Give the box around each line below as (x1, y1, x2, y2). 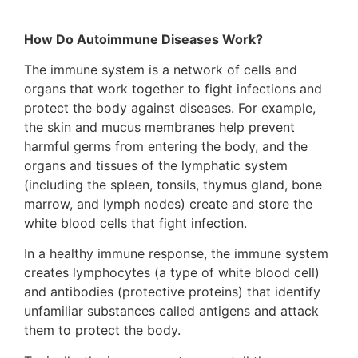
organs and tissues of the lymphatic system (24, 157, 288, 173)
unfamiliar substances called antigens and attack (24, 303, 319, 320)
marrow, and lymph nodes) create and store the (24, 195, 312, 212)
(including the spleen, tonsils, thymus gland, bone (24, 176, 322, 193)
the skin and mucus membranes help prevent (24, 118, 295, 135)
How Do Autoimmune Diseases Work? (24, 30, 263, 47)
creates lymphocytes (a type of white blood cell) (24, 265, 320, 281)
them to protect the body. (24, 322, 181, 339)
